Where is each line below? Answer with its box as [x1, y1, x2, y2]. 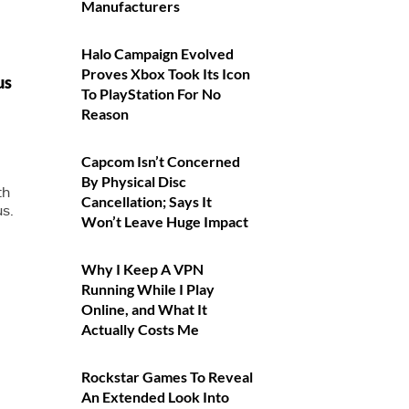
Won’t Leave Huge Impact [80, 213, 248, 230]
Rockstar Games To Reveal [80, 368, 253, 385]
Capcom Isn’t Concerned [80, 152, 240, 170]
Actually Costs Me [80, 320, 199, 338]
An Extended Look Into [80, 388, 229, 405]
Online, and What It [80, 300, 207, 318]
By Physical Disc [80, 173, 186, 190]
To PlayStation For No [80, 85, 221, 102]
